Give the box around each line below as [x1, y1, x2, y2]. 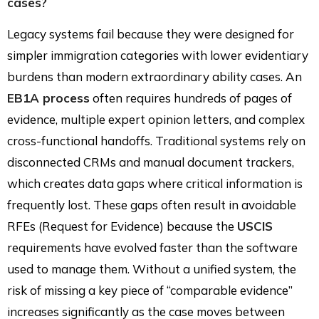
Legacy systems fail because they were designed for [7, 26, 294, 41]
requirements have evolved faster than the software [7, 239, 298, 255]
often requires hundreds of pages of [90, 90, 292, 105]
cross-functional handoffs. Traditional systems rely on [7, 132, 305, 148]
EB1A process [7, 90, 90, 105]
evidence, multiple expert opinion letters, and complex [7, 111, 305, 127]
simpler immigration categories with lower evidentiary [7, 47, 308, 63]
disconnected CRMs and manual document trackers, [7, 154, 294, 169]
